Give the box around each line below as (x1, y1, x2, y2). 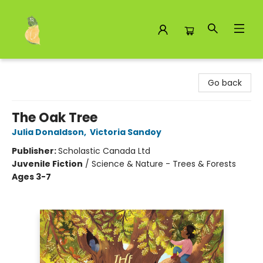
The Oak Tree (12, 109, 97, 127)
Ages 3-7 (12, 171, 51, 183)
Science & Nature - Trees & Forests (92, 158, 236, 170)
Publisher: (12, 145, 58, 157)
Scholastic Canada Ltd (58, 145, 150, 157)
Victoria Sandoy (90, 126, 161, 138)
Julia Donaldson (12, 126, 84, 138)
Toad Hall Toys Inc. (9, 64, 85, 76)
